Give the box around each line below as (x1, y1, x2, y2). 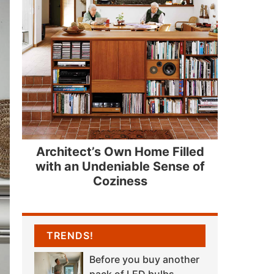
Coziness (92, 173, 147, 188)
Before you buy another (89, 253, 199, 266)
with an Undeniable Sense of (35, 158, 205, 174)
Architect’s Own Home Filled (35, 144, 204, 159)
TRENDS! (46, 229, 94, 242)
